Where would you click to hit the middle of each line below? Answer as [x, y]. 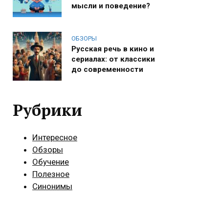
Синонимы [52, 186]
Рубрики [47, 109]
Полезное [51, 174]
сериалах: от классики [113, 59]
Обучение [51, 162]
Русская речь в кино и [113, 49]
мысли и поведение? [111, 6]
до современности [107, 69]
